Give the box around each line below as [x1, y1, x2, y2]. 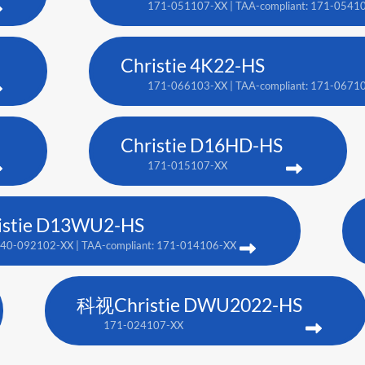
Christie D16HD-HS [121, 134, 283, 157]
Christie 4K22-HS [121, 54, 265, 77]
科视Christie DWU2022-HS [77, 293, 302, 317]
